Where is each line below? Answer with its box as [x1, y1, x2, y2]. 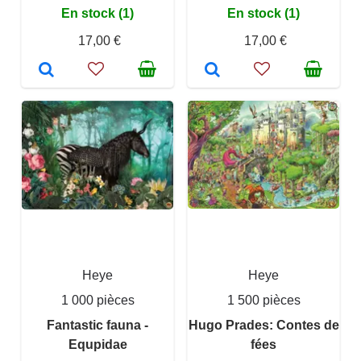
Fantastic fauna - [47, 318, 148, 332]
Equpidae [68, 338, 127, 351]
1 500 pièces [226, 293, 301, 307]
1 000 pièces [60, 293, 135, 307]
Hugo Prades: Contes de [188, 318, 339, 332]
